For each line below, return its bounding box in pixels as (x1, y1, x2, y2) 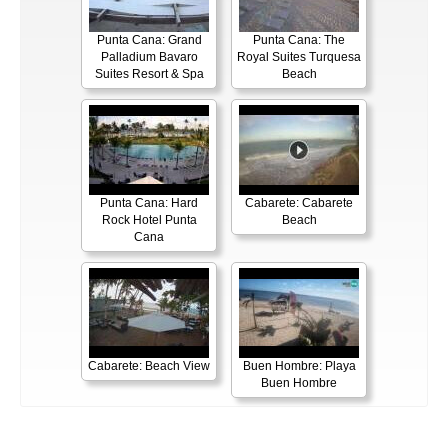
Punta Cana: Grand (96, 33, 202, 47)
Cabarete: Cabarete (245, 196, 353, 210)
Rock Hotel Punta (101, 213, 197, 227)
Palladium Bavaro (100, 50, 198, 64)
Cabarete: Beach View (88, 359, 210, 373)
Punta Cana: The (253, 33, 345, 47)
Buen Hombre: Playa (242, 359, 356, 373)
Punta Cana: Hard (100, 196, 198, 210)
